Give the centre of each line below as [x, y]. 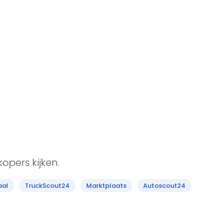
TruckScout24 [47, 186]
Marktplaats [106, 186]
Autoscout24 [164, 186]
